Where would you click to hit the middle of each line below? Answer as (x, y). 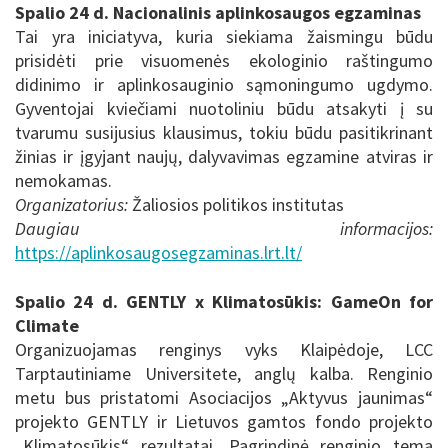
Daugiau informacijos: (224, 229)
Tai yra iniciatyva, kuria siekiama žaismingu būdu (224, 37)
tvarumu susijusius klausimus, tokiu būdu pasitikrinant (224, 133)
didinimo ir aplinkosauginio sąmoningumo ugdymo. (224, 85)
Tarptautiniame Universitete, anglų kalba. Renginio (224, 373)
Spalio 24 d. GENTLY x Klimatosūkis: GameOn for (224, 301)
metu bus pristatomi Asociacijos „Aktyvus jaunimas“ (224, 397)
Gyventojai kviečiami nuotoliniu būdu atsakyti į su (224, 109)
